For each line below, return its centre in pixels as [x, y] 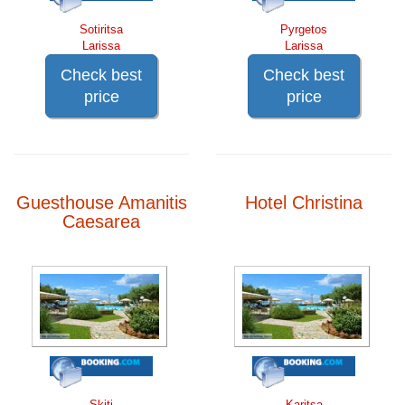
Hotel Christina [304, 202]
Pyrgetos [304, 29]
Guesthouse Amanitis [101, 202]
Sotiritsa [101, 29]
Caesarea [101, 221]
